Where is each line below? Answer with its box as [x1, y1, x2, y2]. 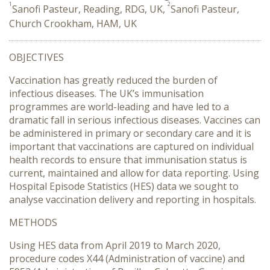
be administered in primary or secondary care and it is [9, 127, 251, 140]
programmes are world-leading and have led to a [9, 100, 229, 113]
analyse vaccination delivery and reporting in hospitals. [9, 193, 256, 206]
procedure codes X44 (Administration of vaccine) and [9, 252, 245, 265]
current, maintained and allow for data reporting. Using [9, 166, 259, 180]
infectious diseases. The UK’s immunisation [9, 87, 204, 100]
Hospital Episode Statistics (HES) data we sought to [9, 180, 239, 193]
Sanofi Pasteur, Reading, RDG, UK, [12, 2, 168, 16]
